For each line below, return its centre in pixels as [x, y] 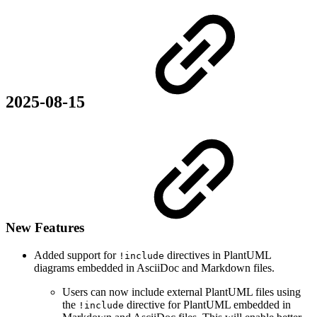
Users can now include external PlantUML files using [181, 292]
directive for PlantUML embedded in [207, 304]
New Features [47, 228]
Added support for [76, 255]
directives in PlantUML [218, 255]
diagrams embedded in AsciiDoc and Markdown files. [154, 267]
